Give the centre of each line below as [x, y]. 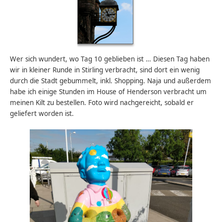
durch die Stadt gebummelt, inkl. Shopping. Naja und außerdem [111, 81]
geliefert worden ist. [42, 114]
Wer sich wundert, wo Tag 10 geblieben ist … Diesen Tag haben [110, 59]
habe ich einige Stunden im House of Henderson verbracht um [109, 92]
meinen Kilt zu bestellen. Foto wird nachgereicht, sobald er [102, 103]
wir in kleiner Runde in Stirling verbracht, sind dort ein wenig [105, 70]
